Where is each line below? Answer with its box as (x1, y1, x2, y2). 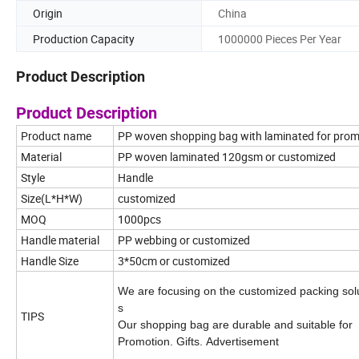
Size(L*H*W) (21, 191, 83, 207)
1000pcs (118, 212, 161, 228)
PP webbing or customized (118, 232, 250, 248)
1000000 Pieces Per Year (218, 30, 341, 46)
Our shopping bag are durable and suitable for (118, 318, 353, 332)
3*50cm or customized (118, 253, 230, 269)
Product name (21, 128, 91, 144)
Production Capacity (33, 30, 135, 46)
